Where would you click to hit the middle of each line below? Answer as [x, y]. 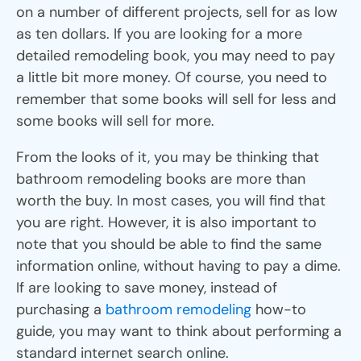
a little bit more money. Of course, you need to [172, 78]
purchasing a [61, 310]
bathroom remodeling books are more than [161, 179]
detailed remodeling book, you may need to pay [176, 56]
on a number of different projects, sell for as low [177, 12]
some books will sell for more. [115, 121]
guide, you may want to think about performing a [179, 332]
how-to [279, 310]
